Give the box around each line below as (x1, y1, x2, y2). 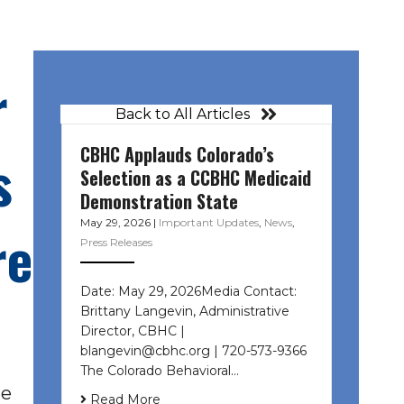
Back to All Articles (115, 106, 251, 124)
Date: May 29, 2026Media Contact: (79, 282, 297, 299)
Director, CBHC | (79, 322, 185, 339)
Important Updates (158, 215, 259, 229)
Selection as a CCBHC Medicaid (79, 163, 311, 191)
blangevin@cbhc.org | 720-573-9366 (79, 342, 307, 359)
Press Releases (79, 234, 152, 249)
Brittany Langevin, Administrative (79, 302, 289, 319)
